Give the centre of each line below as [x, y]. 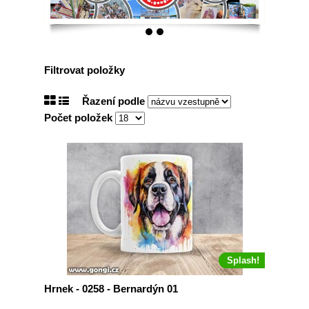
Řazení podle [115, 101]
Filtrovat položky [84, 70]
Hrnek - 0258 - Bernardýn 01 [111, 289]
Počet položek [80, 118]
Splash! [243, 260]
